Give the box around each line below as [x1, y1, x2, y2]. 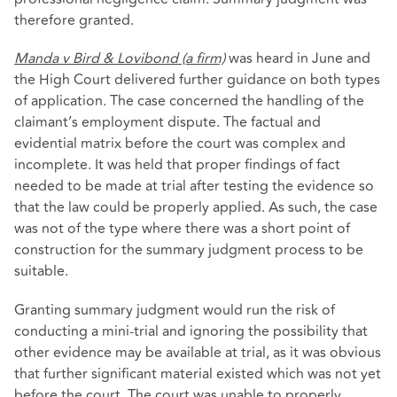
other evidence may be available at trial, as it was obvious [14, 341, 381, 363]
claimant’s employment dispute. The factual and [14, 112, 321, 134]
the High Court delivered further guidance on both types [14, 69, 380, 91]
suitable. [14, 261, 68, 283]
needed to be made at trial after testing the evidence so [14, 175, 374, 198]
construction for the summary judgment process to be [14, 239, 363, 261]
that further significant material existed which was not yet [14, 362, 381, 385]
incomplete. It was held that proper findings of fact [14, 154, 340, 176]
